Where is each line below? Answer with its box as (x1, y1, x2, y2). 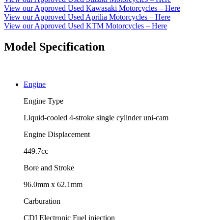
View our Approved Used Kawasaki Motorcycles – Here (4, 3, 180, 12)
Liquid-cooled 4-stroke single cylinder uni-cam (24, 113, 168, 122)
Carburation (24, 196, 60, 205)
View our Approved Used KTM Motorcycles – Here (4, 21, 167, 30)
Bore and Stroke (24, 163, 74, 172)
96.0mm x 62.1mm (24, 180, 82, 189)
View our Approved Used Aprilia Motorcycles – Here (4, 12, 170, 21)
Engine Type (24, 96, 63, 105)
